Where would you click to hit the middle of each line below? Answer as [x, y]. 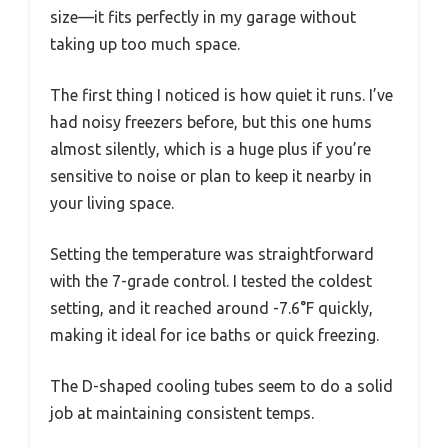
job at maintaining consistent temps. [182, 412]
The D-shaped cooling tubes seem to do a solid [221, 385]
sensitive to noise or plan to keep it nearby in [211, 175]
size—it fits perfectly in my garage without [203, 16]
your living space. [112, 202]
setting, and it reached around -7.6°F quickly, [211, 307]
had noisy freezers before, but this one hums [211, 121]
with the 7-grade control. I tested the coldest [211, 280]
